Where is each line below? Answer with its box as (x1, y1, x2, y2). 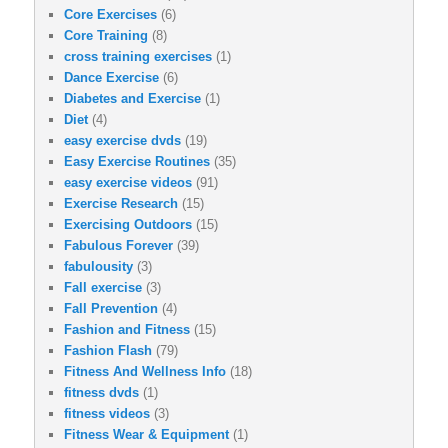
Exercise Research (64, 195, 178, 211)
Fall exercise (64, 279, 142, 295)
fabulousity (64, 258, 133, 274)
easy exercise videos (64, 174, 192, 190)
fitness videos (64, 405, 150, 421)
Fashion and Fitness (64, 321, 190, 337)
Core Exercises (64, 6, 157, 22)
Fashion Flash (64, 342, 152, 358)
